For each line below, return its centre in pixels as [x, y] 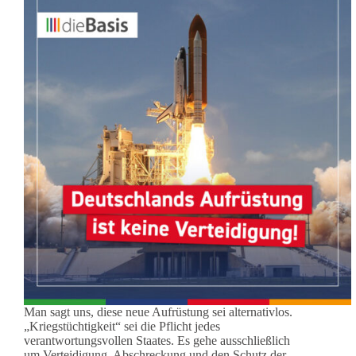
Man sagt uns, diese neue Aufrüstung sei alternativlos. [158, 311]
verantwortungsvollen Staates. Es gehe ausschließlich [157, 340]
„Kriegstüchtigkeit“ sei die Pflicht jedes [122, 326]
